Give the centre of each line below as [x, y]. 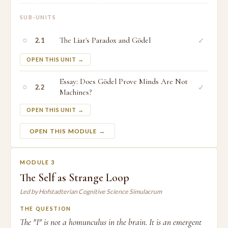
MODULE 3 [37, 162]
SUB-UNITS [38, 17]
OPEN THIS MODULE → [67, 131]
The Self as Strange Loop [75, 178]
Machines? [76, 92]
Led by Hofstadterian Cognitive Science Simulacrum [91, 192]
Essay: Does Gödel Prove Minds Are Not [124, 82]
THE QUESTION [46, 209]
